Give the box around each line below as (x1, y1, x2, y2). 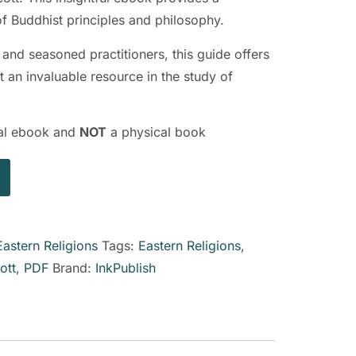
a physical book (106, 124, 206, 141)
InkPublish (95, 260, 156, 277)
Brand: (52, 260, 95, 277)
